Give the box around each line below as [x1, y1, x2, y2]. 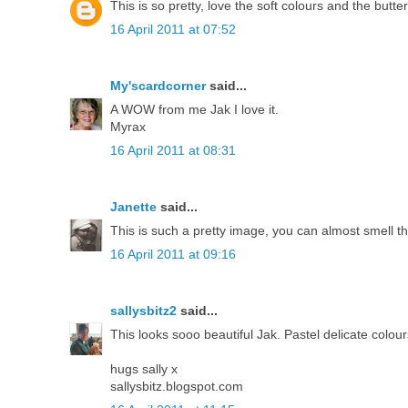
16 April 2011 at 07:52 [110, 21, 236, 36]
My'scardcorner [110, 77, 206, 93]
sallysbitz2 [110, 302, 177, 318]
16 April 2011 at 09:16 [110, 246, 236, 261]
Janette [110, 199, 157, 214]
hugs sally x [110, 361, 178, 376]
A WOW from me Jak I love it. [110, 101, 279, 117]
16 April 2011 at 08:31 [110, 142, 236, 158]
